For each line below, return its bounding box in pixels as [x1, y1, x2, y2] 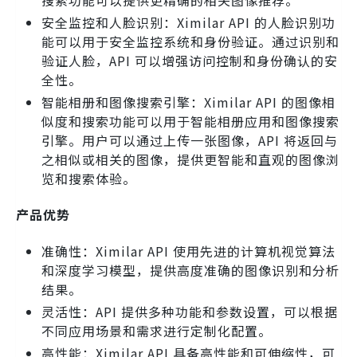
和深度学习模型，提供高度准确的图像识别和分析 [41, 260, 339, 280]
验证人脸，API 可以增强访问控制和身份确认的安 [41, 50, 338, 70]
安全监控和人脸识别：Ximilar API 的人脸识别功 [41, 12, 335, 32]
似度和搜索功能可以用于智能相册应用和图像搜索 [41, 111, 339, 131]
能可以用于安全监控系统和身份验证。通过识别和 [41, 31, 339, 51]
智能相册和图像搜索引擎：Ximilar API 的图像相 [41, 92, 335, 112]
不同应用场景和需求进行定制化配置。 [41, 320, 272, 340]
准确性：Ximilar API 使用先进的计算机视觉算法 [41, 241, 335, 261]
